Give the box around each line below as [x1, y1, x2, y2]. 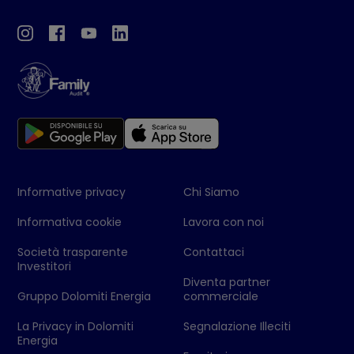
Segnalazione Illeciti [183, 318, 291, 334]
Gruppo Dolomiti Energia [17, 288, 152, 304]
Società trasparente [17, 243, 129, 260]
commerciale [183, 288, 258, 304]
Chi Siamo [183, 183, 239, 200]
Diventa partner [183, 273, 270, 290]
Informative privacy [17, 183, 126, 200]
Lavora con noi [183, 213, 264, 230]
